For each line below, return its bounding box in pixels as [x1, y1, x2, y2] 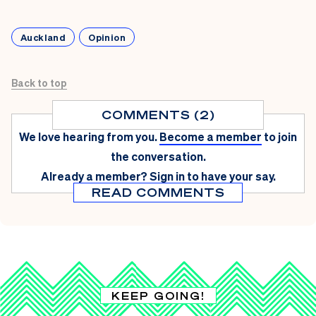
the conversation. [110, 149, 206, 164]
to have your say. [186, 169, 276, 184]
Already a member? [40, 169, 147, 184]
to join [264, 129, 297, 145]
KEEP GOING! [111, 289, 205, 303]
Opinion [88, 31, 126, 44]
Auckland [20, 31, 66, 44]
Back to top [11, 76, 67, 90]
